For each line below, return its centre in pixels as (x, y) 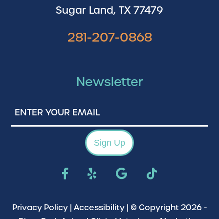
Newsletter (109, 82)
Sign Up (109, 143)
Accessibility (99, 208)
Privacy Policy (40, 208)
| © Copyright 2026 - (166, 208)
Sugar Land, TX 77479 (109, 11)
